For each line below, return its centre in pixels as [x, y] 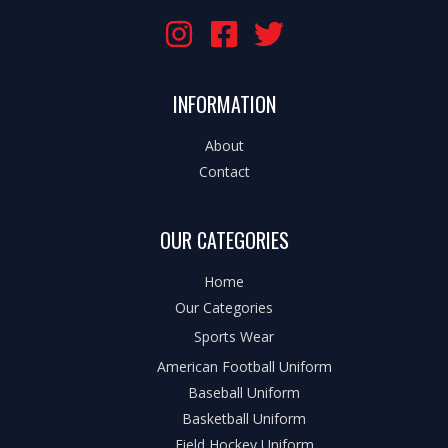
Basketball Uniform [244, 418]
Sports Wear [234, 337]
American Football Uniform [244, 366]
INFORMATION [224, 103]
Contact [224, 171]
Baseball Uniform [244, 392]
